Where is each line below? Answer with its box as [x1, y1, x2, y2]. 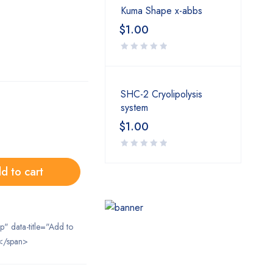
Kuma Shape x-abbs [121, 4, 202, 18]
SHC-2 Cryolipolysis [121, 87, 202, 101]
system [121, 101, 148, 115]
